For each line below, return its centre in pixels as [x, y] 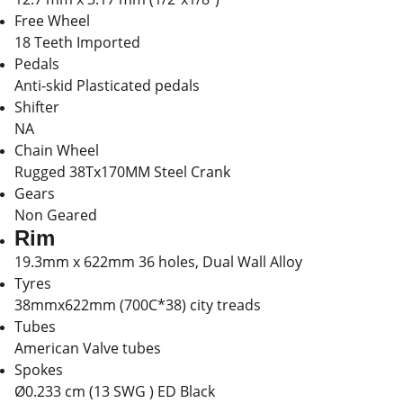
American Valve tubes [88, 348]
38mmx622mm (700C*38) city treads [138, 305]
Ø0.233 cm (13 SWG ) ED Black [115, 391]
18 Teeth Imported [77, 42]
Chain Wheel [57, 150]
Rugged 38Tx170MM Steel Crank [122, 172]
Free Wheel [52, 21]
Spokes [39, 370]
